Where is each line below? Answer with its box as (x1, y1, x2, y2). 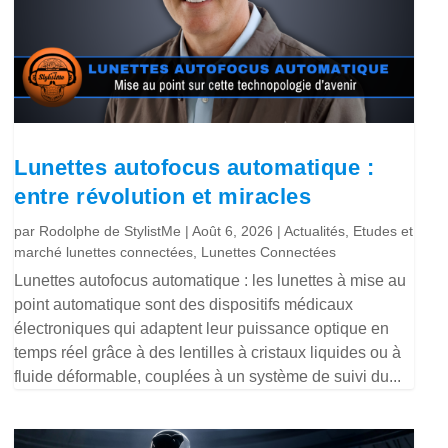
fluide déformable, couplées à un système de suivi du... (14, 367, 402, 385)
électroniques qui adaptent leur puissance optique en (14, 319, 390, 337)
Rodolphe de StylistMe (39, 222, 182, 239)
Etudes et (353, 222, 414, 239)
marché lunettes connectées (14, 243, 194, 260)
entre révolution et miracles (14, 183, 312, 209)
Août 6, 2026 (192, 222, 274, 239)
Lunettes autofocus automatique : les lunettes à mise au (14, 271, 407, 289)
